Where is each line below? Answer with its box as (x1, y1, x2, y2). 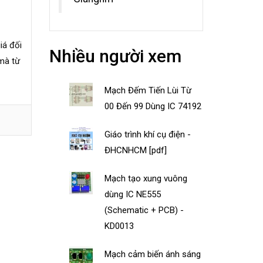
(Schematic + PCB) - (104, 204, 184, 215)
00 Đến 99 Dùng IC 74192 (104, 100, 202, 112)
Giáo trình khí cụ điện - (104, 129, 191, 140)
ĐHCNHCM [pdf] (104, 144, 167, 156)
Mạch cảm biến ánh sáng (104, 248, 201, 259)
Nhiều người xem (49, 45, 181, 66)
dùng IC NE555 (104, 188, 161, 200)
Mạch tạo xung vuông (104, 173, 188, 184)
